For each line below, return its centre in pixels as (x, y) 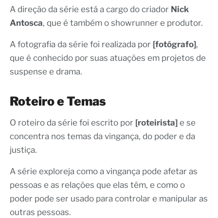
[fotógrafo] (174, 45)
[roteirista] (156, 123)
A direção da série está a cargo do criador (90, 9)
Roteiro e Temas (58, 101)
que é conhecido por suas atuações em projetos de (108, 58)
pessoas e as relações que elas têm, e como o (97, 185)
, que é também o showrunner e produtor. (123, 23)
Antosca (26, 23)
